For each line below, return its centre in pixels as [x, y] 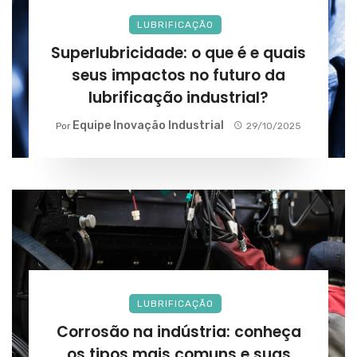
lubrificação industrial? [178, 97]
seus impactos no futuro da [178, 75]
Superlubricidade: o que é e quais [178, 53]
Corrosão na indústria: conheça [178, 331]
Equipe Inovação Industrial [149, 125]
